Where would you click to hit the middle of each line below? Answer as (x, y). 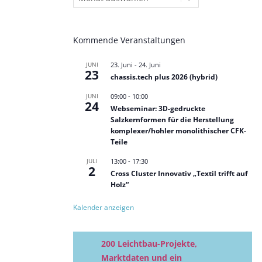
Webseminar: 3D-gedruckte (158, 108)
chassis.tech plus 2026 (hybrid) (164, 77)
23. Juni (122, 65)
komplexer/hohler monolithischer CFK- (178, 131)
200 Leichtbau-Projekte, (149, 244)
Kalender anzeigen (104, 207)
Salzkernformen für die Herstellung (172, 120)
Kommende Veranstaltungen (129, 40)
